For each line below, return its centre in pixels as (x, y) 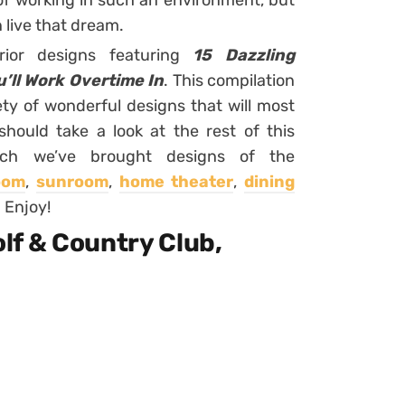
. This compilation (230, 80)
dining (270, 182)
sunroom (73, 182)
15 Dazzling (244, 55)
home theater (176, 182)
